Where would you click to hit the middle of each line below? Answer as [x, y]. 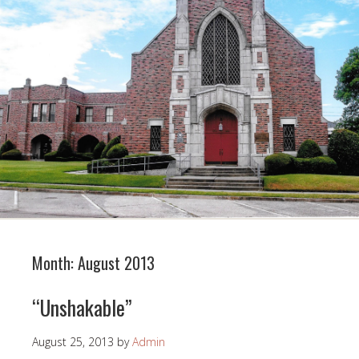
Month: [55, 263]
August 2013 [116, 263]
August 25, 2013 [73, 342]
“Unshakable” [82, 308]
